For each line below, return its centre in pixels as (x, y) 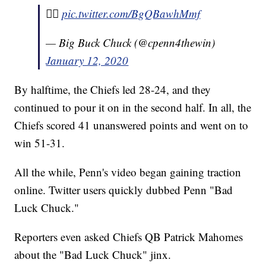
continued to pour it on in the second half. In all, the (133, 107)
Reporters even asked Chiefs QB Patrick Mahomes (129, 237)
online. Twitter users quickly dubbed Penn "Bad (124, 190)
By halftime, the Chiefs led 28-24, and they (113, 90)
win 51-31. (40, 143)
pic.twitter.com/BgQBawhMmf (131, 14)
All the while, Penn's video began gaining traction (128, 172)
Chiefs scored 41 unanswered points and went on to (132, 125)
